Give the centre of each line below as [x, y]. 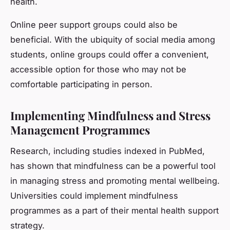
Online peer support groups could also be [94, 25]
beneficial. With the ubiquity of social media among [113, 40]
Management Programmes [80, 130]
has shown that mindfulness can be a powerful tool [113, 166]
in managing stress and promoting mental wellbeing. [115, 181]
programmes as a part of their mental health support [114, 211]
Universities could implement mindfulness [94, 196]
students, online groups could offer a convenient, [110, 55]
